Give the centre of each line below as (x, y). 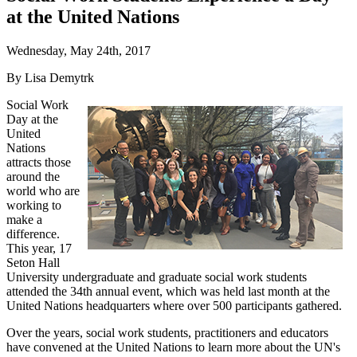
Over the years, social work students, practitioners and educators (167, 332)
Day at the (32, 119)
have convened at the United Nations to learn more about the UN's (173, 347)
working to (34, 205)
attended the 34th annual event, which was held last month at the (168, 291)
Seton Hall (33, 262)
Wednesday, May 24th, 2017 (78, 50)
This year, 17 (39, 248)
